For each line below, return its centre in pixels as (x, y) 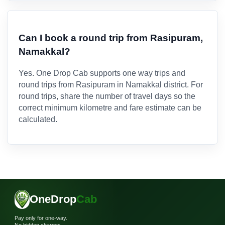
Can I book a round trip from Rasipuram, (111, 38)
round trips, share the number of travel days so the (107, 96)
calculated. (38, 120)
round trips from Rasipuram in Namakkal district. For (111, 85)
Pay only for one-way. (41, 218)
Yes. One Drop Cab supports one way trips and (102, 73)
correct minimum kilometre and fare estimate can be (110, 108)
